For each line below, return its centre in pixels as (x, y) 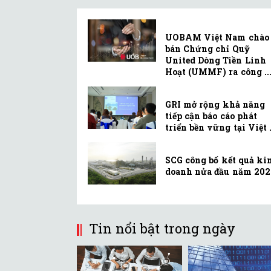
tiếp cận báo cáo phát (211, 116)
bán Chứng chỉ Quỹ (207, 49)
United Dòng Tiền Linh (216, 60)
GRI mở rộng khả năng (215, 105)
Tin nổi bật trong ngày (162, 229)
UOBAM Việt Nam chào (217, 38)
